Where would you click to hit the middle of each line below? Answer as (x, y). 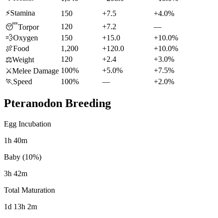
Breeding (87, 103)
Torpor (28, 27)
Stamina (23, 13)
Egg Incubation (27, 124)
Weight (23, 59)
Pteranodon (33, 103)
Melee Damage (36, 71)
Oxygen (26, 37)
